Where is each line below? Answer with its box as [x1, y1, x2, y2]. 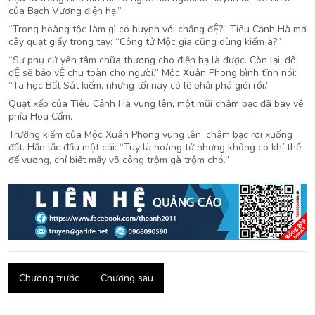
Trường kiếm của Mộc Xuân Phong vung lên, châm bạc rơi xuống [8, 128, 292, 141]
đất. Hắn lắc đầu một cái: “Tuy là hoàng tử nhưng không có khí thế [8, 141, 301, 154]
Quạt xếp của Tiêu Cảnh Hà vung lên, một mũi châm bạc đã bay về [8, 97, 303, 110]
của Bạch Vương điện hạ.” [8, 4, 122, 18]
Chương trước [19, 271, 79, 285]
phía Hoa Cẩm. [8, 110, 72, 123]
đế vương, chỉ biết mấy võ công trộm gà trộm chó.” [8, 153, 232, 167]
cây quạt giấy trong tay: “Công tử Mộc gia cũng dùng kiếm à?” [8, 35, 281, 49]
